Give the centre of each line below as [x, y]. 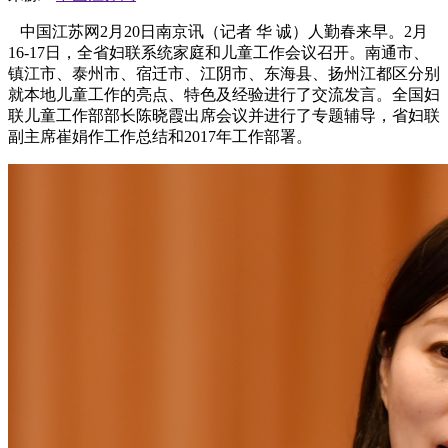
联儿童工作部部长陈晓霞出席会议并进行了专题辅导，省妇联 [224, 116]
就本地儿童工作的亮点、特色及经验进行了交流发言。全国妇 [224, 95]
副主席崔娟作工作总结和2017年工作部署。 [160, 137]
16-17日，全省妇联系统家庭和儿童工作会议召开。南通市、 [218, 53]
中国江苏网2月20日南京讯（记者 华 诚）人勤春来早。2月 [218, 32]
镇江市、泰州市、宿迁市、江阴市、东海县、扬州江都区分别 [224, 74]
